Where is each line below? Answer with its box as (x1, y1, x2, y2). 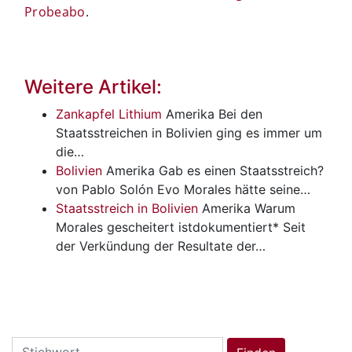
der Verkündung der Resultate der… (56, 237, 266, 254)
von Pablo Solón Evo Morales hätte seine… (56, 181, 310, 197)
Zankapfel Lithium (56, 105, 162, 122)
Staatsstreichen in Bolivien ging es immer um (56, 124, 322, 141)
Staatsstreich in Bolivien (56, 200, 198, 216)
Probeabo (24, 2, 86, 20)
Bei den (218, 105, 262, 122)
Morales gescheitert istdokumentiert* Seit (56, 218, 306, 235)
